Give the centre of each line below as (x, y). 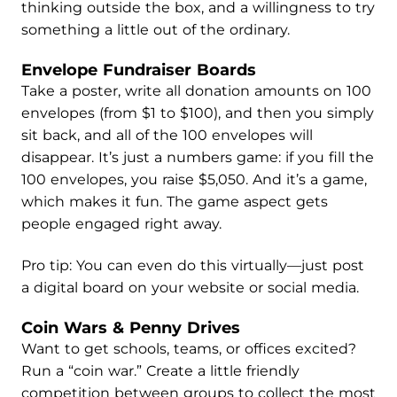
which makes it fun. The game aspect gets (175, 202)
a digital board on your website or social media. (190, 288)
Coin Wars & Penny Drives (131, 328)
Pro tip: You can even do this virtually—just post (193, 265)
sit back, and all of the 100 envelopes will (167, 135)
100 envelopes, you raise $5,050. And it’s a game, (194, 179)
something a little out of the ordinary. (156, 30)
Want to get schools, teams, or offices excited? (189, 349)
